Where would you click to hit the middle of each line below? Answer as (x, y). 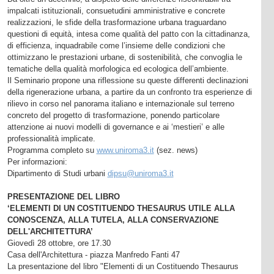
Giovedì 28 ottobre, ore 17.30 (59, 243)
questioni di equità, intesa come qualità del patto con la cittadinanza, (128, 34)
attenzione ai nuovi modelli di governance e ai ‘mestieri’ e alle (116, 127)
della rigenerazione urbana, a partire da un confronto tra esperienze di (129, 92)
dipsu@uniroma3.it (140, 173)
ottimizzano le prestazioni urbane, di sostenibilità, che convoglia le (124, 57)
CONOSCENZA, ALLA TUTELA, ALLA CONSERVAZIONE (113, 220)
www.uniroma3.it (125, 150)
